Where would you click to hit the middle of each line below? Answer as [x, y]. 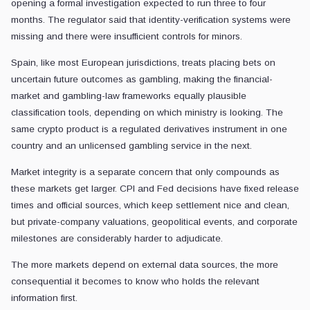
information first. [44, 298]
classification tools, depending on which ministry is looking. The [147, 113]
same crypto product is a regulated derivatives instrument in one [149, 129]
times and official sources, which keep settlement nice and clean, [150, 206]
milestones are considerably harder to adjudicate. [117, 239]
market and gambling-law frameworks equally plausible [129, 96]
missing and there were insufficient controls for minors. [127, 37]
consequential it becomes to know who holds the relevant [135, 282]
